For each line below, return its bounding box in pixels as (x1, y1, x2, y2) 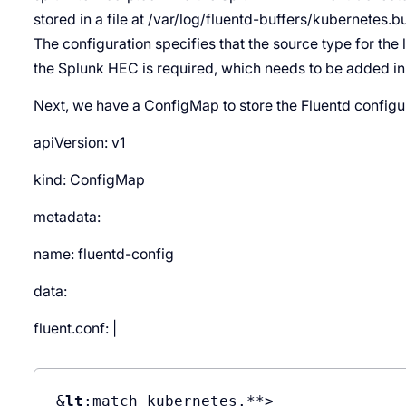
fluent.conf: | (33, 319, 117, 337)
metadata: (33, 208, 101, 226)
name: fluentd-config (33, 245, 174, 263)
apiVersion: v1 (33, 133, 125, 151)
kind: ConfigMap (33, 170, 145, 188)
